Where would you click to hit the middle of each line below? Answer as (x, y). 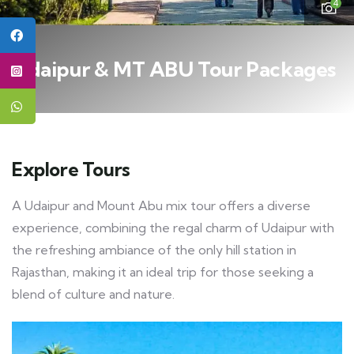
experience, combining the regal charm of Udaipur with (173, 228)
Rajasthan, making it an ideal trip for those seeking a (163, 272)
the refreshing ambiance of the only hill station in (154, 250)
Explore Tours (71, 169)
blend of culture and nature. (93, 294)
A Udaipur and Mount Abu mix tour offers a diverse (161, 206)
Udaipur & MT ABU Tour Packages (174, 70)
